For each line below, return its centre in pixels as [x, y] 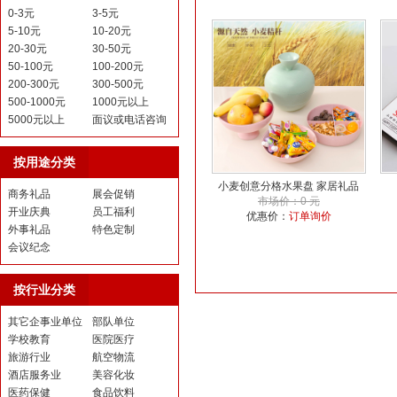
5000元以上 [36, 120]
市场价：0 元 [289, 201]
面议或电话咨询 [129, 120]
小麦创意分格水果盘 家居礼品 [289, 186]
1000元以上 [121, 102]
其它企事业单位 [45, 322]
